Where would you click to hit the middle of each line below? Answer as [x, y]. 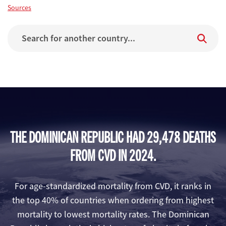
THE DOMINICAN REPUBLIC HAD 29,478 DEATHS [113, 136]
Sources [19, 8]
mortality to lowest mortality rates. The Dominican [113, 214]
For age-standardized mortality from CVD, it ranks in [113, 186]
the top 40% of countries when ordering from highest [113, 200]
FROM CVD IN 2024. [113, 155]
